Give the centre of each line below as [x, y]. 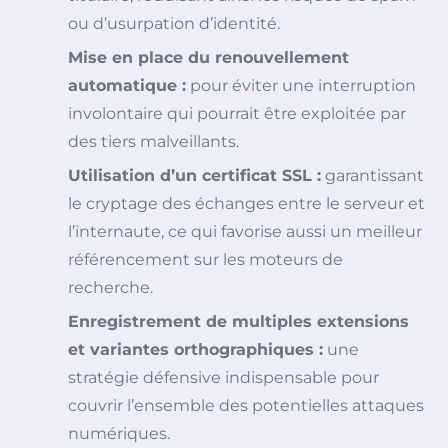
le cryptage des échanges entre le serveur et [246, 203]
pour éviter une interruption [301, 85]
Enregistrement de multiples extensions [238, 321]
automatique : [127, 85]
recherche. [110, 287]
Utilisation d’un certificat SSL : [194, 175]
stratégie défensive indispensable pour [223, 377]
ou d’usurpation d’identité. [174, 23]
